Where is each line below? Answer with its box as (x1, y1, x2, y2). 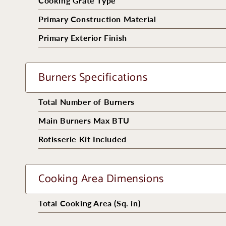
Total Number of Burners (38, 97, 135, 106)
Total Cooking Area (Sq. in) (38, 198, 141, 208)
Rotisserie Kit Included (38, 134, 127, 144)
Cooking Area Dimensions (38, 170, 164, 188)
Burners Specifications (38, 69, 148, 87)
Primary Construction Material (38, 14, 156, 24)
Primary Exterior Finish (38, 33, 127, 42)
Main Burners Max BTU (38, 116, 130, 125)
